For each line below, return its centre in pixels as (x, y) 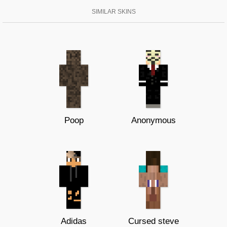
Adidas (74, 221)
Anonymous (153, 120)
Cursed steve (153, 221)
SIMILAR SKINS (113, 12)
